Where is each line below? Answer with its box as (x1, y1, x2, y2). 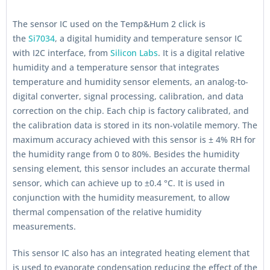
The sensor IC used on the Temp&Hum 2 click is (13, 18, 206, 30)
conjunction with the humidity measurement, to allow (13, 192, 230, 203)
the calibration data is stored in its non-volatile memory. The (13, 119, 257, 131)
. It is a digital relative (158, 47, 245, 58)
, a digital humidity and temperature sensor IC (55, 33, 242, 44)
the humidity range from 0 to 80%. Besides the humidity (13, 148, 239, 160)
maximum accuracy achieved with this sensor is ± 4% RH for (13, 134, 256, 145)
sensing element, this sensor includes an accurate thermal (13, 163, 250, 174)
